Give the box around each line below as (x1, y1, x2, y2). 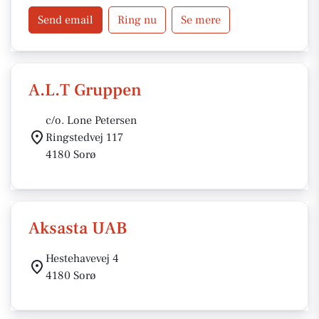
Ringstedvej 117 (46, 130, 123, 145)
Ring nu (117, 13, 157, 27)
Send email (38, 13, 93, 27)
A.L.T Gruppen (28, 79, 142, 101)
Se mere (181, 13, 221, 27)
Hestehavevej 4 (46, 251, 119, 266)
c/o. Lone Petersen (46, 113, 137, 127)
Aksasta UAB (28, 217, 127, 239)
